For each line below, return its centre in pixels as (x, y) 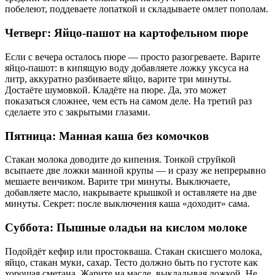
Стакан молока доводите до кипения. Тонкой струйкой (120, 160)
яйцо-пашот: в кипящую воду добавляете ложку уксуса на (127, 68)
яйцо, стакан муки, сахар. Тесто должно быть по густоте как (131, 262)
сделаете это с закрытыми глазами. (78, 112)
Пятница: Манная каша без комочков (107, 136)
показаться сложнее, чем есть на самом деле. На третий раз (128, 101)
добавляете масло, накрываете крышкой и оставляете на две (131, 193)
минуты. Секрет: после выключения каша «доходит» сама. (127, 204)
